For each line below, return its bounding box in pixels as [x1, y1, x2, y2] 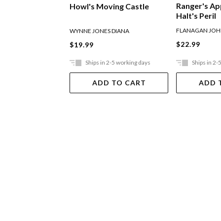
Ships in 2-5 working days [85, 58, 151, 66]
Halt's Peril [176, 11, 217, 21]
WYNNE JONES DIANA [70, 27, 130, 35]
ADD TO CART [92, 78, 146, 87]
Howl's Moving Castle [70, 1, 149, 11]
